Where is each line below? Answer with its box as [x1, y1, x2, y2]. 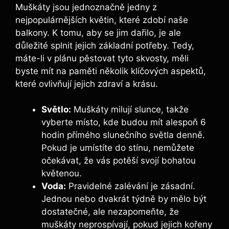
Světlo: [41, 104, 71, 115]
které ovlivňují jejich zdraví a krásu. [15, 78, 158, 89]
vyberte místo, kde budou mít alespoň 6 [41, 117, 206, 128]
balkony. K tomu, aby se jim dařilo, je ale [15, 27, 181, 38]
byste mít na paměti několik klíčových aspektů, [15, 65, 206, 76]
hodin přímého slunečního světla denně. [41, 130, 205, 141]
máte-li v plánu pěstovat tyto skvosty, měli [15, 53, 189, 63]
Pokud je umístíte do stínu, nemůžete [41, 143, 194, 153]
